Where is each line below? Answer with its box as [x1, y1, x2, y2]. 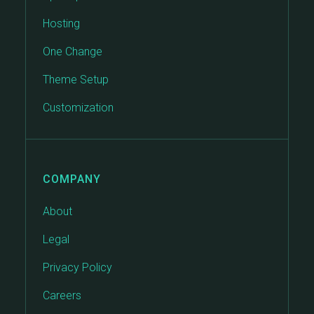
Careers [43, 289, 81, 302]
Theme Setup [43, 73, 109, 86]
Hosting [43, 17, 80, 30]
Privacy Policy [43, 261, 112, 274]
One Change [43, 45, 102, 58]
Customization [43, 101, 114, 114]
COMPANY [43, 172, 101, 186]
